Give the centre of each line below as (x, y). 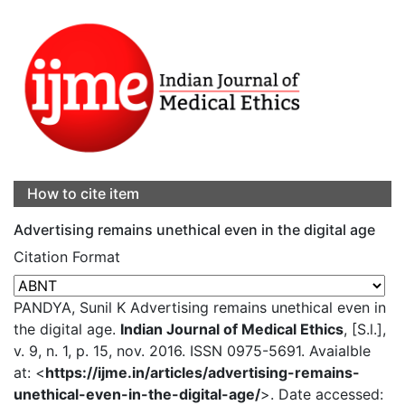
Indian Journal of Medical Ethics (232, 330)
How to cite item (83, 194)
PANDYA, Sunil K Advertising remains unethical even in (200, 308)
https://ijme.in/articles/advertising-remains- (202, 373)
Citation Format (67, 257)
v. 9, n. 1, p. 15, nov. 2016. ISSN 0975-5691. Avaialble (192, 351)
